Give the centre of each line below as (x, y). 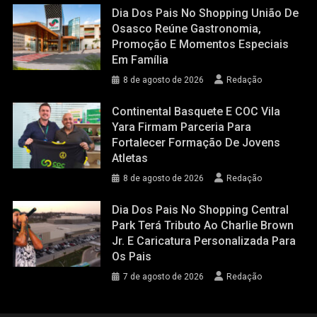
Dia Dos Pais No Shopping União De (206, 13)
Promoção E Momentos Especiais (201, 45)
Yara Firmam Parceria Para (182, 127)
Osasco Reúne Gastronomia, (187, 29)
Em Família (140, 60)
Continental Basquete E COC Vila (196, 112)
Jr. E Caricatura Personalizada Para (204, 241)
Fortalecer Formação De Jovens (196, 143)
